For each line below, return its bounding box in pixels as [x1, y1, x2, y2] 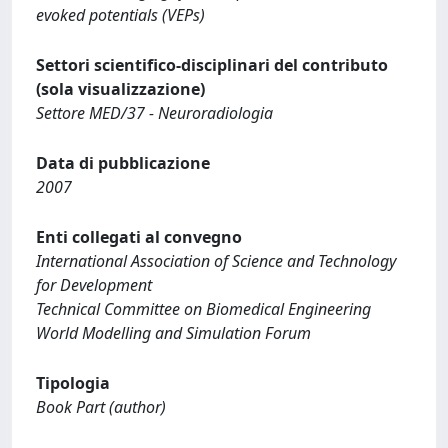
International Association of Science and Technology [36, 250, 396, 272]
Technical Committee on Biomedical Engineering [36, 298, 371, 320]
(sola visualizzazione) [36, 78, 205, 100]
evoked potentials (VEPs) [36, 4, 205, 26]
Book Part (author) [36, 396, 166, 418]
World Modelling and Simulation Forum [36, 322, 311, 344]
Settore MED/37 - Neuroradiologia [36, 102, 273, 124]
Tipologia [36, 372, 110, 394]
